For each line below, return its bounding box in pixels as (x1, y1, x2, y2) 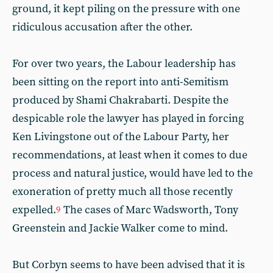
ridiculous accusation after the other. (12, 20, 193, 34)
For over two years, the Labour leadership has (12, 57, 236, 71)
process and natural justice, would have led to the (12, 166, 253, 180)
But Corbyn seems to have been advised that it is (12, 258, 245, 272)
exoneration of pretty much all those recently (12, 185, 233, 199)
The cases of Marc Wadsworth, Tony (61, 203, 238, 217)
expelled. (12, 203, 56, 217)
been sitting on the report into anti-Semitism (12, 75, 229, 89)
